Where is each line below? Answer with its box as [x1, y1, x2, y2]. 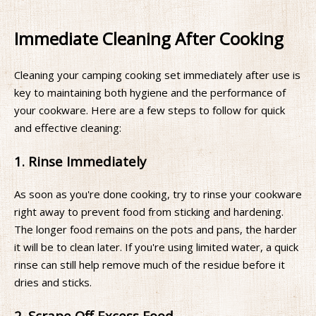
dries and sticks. [14, 274, 92, 289]
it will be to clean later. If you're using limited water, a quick [14, 239, 298, 254]
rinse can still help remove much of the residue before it [14, 257, 285, 272]
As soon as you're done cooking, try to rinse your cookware [14, 186, 302, 201]
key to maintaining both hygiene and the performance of [14, 85, 286, 100]
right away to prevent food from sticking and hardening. [14, 204, 284, 219]
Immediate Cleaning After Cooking [14, 26, 284, 50]
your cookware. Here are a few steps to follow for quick [14, 103, 285, 118]
